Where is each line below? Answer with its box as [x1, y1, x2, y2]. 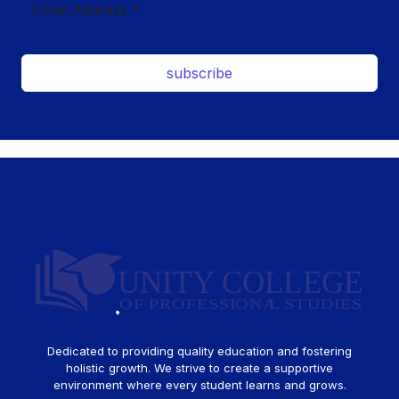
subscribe [167, 64, 232, 83]
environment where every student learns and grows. [53, 377, 346, 392]
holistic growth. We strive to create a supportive [66, 360, 333, 375]
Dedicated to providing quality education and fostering [47, 343, 352, 358]
